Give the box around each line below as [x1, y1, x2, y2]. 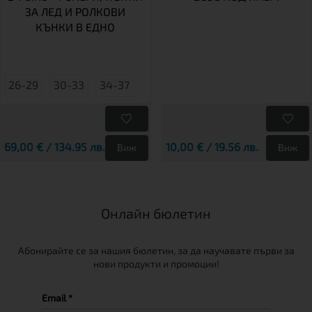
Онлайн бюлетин [101, 204, 211, 221]
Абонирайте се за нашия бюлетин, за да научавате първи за [17, 244, 295, 256]
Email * [42, 291, 72, 304]
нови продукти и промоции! [93, 257, 219, 270]
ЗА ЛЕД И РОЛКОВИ [25, 4, 126, 18]
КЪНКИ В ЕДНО [36, 19, 116, 33]
